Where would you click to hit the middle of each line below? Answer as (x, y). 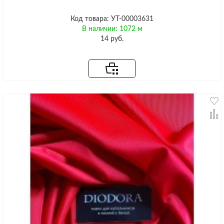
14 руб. (112, 39)
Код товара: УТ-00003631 (112, 19)
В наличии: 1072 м (112, 29)
